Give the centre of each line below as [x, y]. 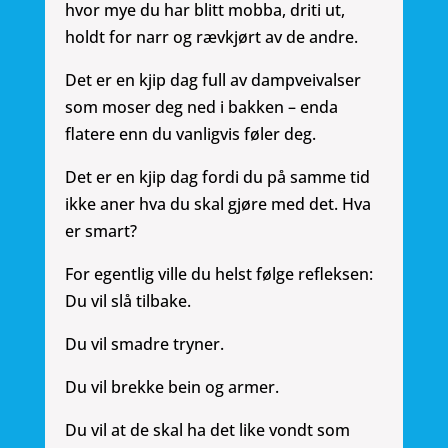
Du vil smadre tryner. [144, 344]
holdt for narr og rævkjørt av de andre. [211, 37]
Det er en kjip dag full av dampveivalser [212, 80]
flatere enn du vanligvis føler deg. [190, 134]
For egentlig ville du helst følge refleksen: [218, 274]
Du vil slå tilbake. [127, 301]
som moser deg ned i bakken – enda [201, 107]
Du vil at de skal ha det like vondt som [207, 430]
